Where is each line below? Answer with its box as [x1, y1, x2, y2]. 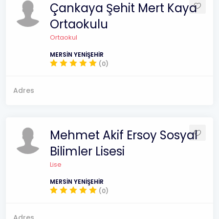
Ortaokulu [50, 16, 108, 32]
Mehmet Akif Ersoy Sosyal [50, 127, 197, 143]
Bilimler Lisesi [50, 143, 125, 159]
